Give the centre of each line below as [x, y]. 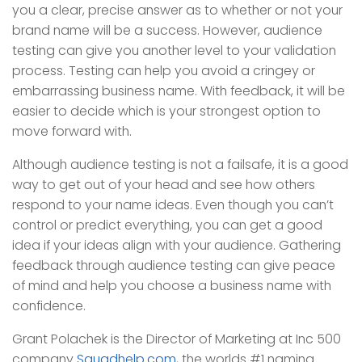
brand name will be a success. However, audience [167, 31]
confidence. [49, 306]
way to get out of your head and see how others [164, 185]
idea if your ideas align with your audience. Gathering [177, 246]
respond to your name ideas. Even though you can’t [173, 205]
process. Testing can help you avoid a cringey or [164, 71]
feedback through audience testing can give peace [174, 266]
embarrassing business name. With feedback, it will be [179, 91]
